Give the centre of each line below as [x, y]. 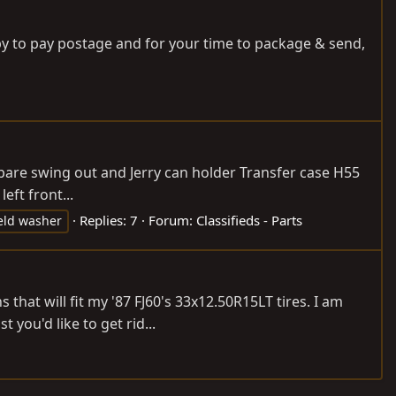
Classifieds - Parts [249, 221]
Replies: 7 [109, 221]
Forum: [172, 221]
